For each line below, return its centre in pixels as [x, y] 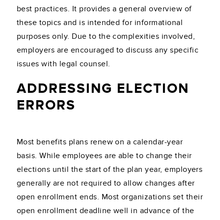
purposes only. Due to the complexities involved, [106, 36]
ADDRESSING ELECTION [103, 89]
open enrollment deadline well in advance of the [106, 211]
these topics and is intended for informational [100, 23]
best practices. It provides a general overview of [104, 9]
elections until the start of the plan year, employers [110, 170]
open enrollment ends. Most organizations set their [110, 197]
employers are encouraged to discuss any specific [108, 50]
